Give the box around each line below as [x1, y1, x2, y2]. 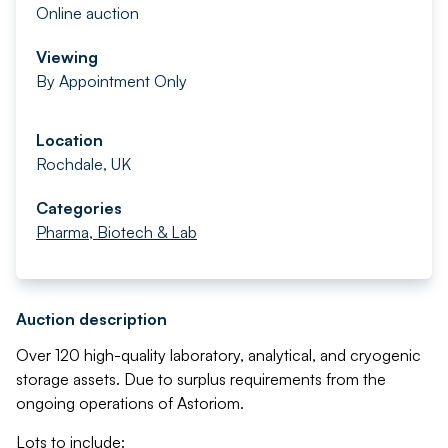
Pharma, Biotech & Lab [36, 222, 197, 242]
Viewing [36, 47, 98, 67]
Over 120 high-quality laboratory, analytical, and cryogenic [16, 345, 421, 365]
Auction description [16, 309, 167, 329]
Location [36, 130, 103, 150]
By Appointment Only [36, 71, 187, 91]
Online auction [36, 3, 139, 23]
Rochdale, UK [36, 154, 131, 174]
